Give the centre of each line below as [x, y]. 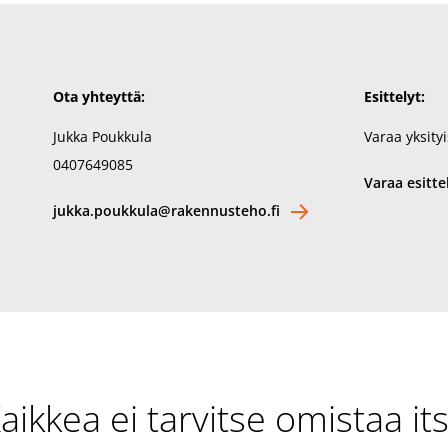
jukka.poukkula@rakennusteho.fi [166, 210]
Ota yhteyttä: [99, 96]
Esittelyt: [394, 96]
